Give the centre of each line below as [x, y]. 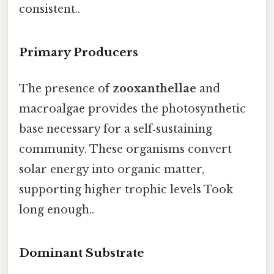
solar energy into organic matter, [112, 169]
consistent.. [50, 9]
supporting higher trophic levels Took [126, 189]
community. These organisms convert [125, 149]
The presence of [66, 88]
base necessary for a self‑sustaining [116, 129]
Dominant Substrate [82, 253]
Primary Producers [79, 52]
